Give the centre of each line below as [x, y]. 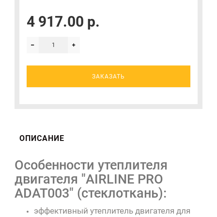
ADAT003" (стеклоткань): [91, 194]
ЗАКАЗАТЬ [108, 76]
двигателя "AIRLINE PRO [89, 179]
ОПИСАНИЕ [42, 139]
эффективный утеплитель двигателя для [112, 211]
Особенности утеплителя [91, 165]
